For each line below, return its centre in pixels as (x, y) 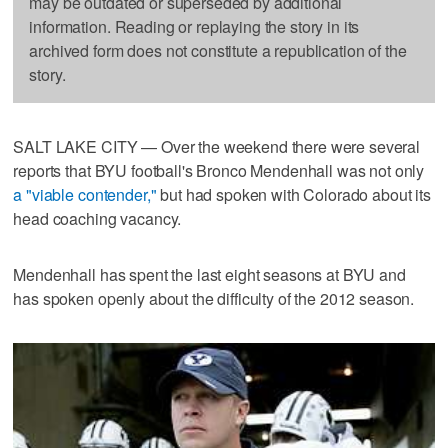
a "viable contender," (85, 194)
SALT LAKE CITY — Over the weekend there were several (217, 146)
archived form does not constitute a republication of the (218, 50)
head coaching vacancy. (97, 218)
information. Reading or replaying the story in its (194, 26)
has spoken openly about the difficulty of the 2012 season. (214, 298)
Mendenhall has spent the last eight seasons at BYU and (209, 274)
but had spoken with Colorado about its (293, 194)
